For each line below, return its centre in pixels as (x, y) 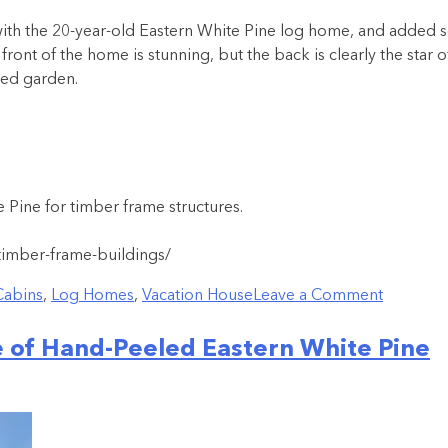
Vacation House (197, 295)
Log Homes (92, 295)
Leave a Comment (318, 295)
